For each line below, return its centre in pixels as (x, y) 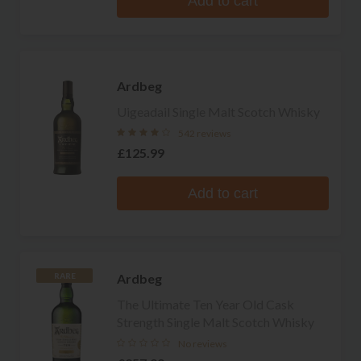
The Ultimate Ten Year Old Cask (205, 304)
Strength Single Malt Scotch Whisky (216, 322)
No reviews (203, 343)
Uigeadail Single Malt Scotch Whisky (218, 111)
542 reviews (205, 133)
